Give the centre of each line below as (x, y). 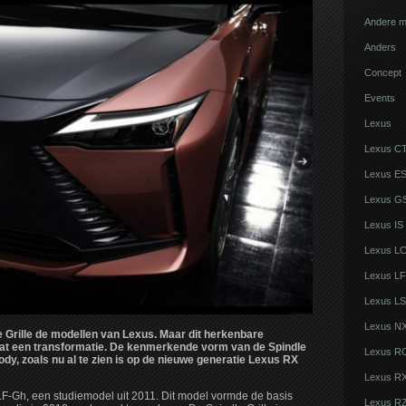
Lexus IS (384, 225)
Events (380, 98)
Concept (383, 72)
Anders (380, 47)
